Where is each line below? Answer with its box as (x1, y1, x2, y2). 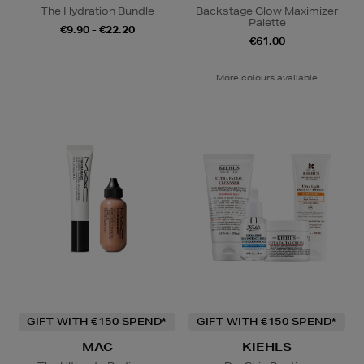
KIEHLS (242, 340, 292, 355)
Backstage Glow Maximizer (196, 4, 338, 19)
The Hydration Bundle (40, 4, 154, 19)
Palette (248, 15, 286, 30)
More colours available (216, 71, 318, 84)
